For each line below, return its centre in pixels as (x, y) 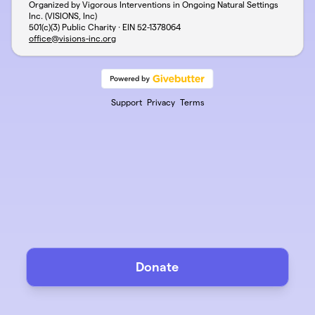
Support (126, 102)
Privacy (161, 102)
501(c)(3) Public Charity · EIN (83, 27)
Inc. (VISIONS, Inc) (63, 15)
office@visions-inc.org (72, 38)
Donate (157, 267)
